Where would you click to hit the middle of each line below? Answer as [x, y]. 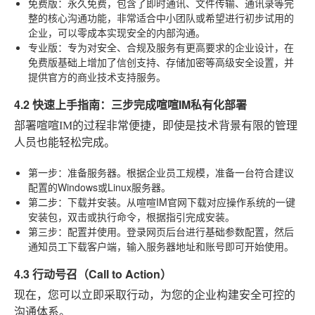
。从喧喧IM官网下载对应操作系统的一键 [206, 201]
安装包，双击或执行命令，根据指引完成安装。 [131, 216]
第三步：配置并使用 [72, 231]
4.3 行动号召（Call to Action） [93, 274]
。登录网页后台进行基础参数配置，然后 [205, 231]
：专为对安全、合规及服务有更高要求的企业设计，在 [176, 47]
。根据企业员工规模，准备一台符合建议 [205, 172]
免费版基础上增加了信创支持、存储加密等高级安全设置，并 [161, 62]
